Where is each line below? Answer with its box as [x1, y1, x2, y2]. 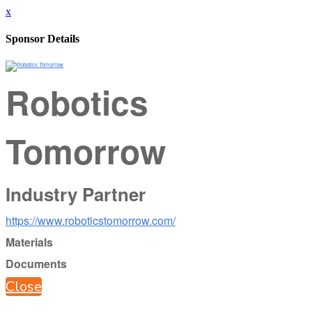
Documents [6, 255, 67, 272]
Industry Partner [6, 180, 146, 207]
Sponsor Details [6, 33, 79, 45]
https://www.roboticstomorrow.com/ [6, 212, 175, 228]
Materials [6, 233, 53, 250]
